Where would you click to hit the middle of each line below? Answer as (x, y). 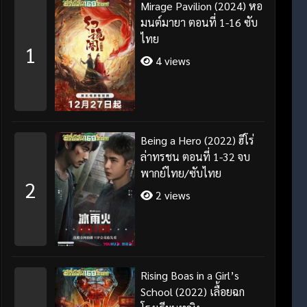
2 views (172, 195)
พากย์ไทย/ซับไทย (181, 173)
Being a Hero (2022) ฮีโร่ (198, 140)
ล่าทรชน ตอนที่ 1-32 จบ (196, 157)
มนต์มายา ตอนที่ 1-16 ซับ (199, 22)
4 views (172, 60)
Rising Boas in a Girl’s (190, 275)
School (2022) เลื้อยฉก (193, 292)
